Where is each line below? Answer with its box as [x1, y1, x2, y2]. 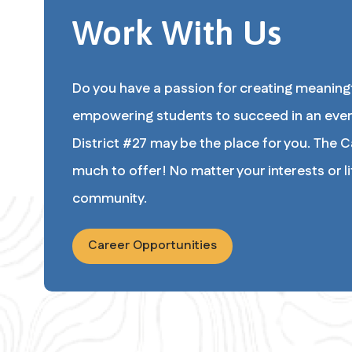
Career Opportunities [87, 236, 217, 255]
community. [71, 189, 147, 209]
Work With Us [71, 13, 281, 53]
